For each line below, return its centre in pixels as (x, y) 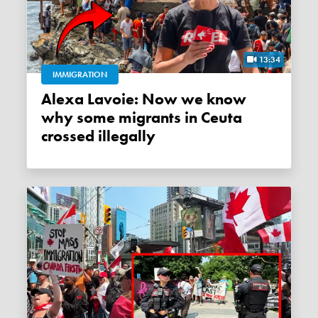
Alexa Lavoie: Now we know (47, 100)
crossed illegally (99, 137)
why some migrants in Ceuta (142, 118)
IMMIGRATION (80, 75)
